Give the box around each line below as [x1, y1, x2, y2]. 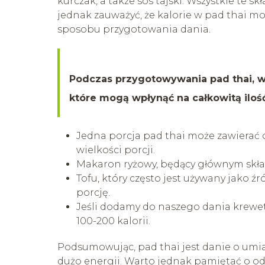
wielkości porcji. [76, 144, 155, 156]
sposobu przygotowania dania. [57, 23, 211, 35]
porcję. [76, 186, 110, 198]
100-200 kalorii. [76, 215, 150, 227]
